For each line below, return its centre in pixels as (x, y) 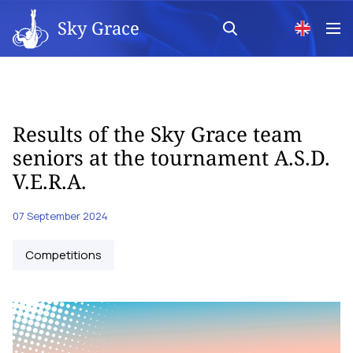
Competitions (63, 255)
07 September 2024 (60, 216)
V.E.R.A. (50, 181)
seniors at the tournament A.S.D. (171, 158)
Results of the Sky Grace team (158, 134)
